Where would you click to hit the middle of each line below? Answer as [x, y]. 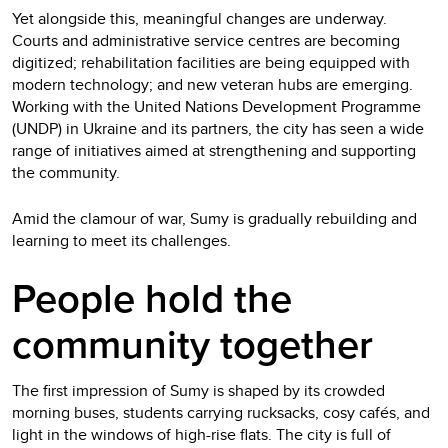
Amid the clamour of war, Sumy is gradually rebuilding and [214, 218]
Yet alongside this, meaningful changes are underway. [199, 18]
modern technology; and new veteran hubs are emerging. [212, 84]
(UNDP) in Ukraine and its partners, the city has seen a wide [218, 128]
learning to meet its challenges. [121, 240]
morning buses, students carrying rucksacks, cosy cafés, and [221, 412]
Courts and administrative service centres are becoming [206, 40]
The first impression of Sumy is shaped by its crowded [198, 390]
